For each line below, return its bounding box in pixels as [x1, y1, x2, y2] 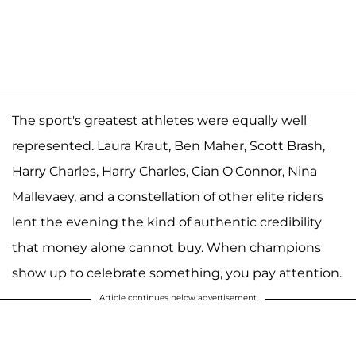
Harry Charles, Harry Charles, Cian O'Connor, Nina [12, 163, 317, 179]
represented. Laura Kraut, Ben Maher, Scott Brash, [12, 137, 325, 153]
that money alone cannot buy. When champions [12, 239, 321, 255]
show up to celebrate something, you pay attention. [12, 265, 342, 281]
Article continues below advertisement [99, 292, 257, 303]
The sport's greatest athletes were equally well [12, 112, 307, 128]
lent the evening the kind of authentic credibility [12, 214, 322, 230]
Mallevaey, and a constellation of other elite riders [12, 188, 323, 204]
